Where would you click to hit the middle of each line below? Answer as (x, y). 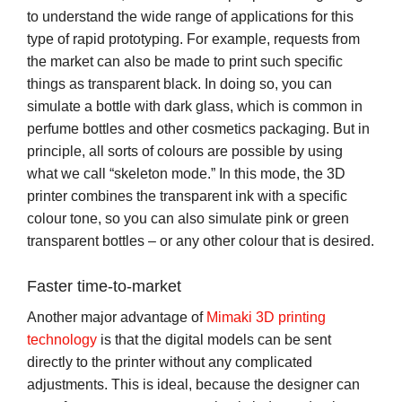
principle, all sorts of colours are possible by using (185, 151)
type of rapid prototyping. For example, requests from (193, 39)
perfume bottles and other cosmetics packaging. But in (198, 128)
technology (62, 339)
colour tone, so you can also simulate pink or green (188, 218)
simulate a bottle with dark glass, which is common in (195, 106)
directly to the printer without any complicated (170, 362)
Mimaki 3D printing (266, 317)
